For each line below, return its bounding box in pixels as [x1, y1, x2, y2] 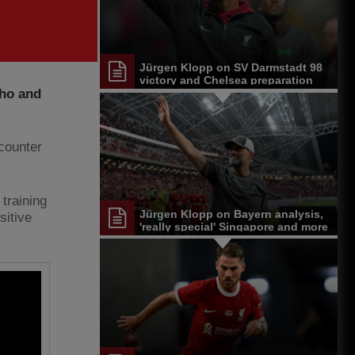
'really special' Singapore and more [139, 219, 328, 233]
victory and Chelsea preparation [139, 74, 313, 87]
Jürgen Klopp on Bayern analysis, [139, 207, 323, 220]
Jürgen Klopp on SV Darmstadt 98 [139, 61, 323, 74]
